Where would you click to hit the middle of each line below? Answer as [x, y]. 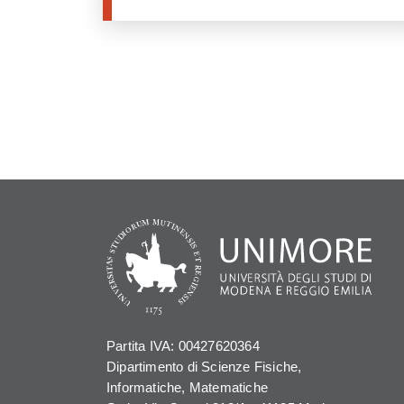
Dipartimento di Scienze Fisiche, [204, 367]
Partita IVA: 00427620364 [183, 346]
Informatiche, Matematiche [187, 388]
